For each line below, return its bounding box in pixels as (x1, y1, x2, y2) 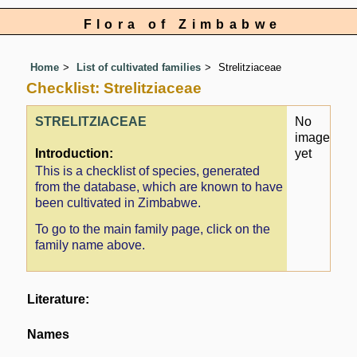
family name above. (35, 238, 146, 253)
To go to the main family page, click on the (35, 222, 271, 237)
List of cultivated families (76, 61, 202, 74)
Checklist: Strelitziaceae (26, 80, 202, 97)
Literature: (27, 292, 90, 307)
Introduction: (35, 147, 114, 161)
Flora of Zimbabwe (83, 18, 282, 31)
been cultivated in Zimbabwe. (35, 195, 202, 210)
